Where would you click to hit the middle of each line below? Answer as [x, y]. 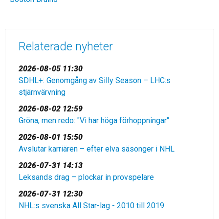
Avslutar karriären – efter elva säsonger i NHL [97, 149]
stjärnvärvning [42, 92]
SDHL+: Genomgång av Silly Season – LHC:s [95, 80]
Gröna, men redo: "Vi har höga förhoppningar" [94, 120]
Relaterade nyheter [66, 46]
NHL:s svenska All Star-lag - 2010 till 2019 [91, 206]
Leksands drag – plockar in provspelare [86, 177]
